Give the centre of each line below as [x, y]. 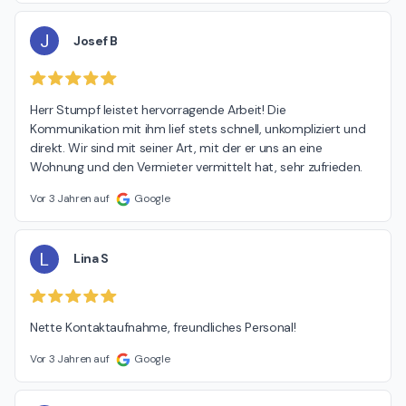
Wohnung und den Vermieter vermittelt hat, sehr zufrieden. [197, 166]
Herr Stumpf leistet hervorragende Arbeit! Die [158, 109]
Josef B [96, 40]
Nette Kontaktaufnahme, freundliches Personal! [163, 328]
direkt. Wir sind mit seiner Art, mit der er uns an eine [176, 147]
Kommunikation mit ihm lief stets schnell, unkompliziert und [198, 128]
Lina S [91, 259]
